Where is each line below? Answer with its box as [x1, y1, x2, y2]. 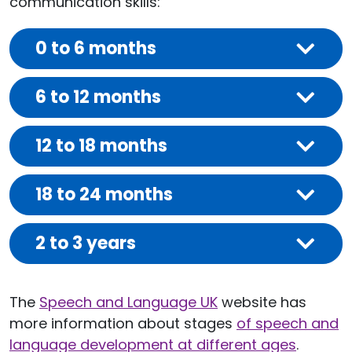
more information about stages [9, 313, 236, 333]
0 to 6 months [35, 35, 156, 60]
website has [218, 291, 306, 312]
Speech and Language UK [39, 291, 218, 312]
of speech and [236, 313, 339, 333]
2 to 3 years [35, 230, 136, 255]
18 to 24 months [35, 181, 173, 207]
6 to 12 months [35, 84, 161, 109]
